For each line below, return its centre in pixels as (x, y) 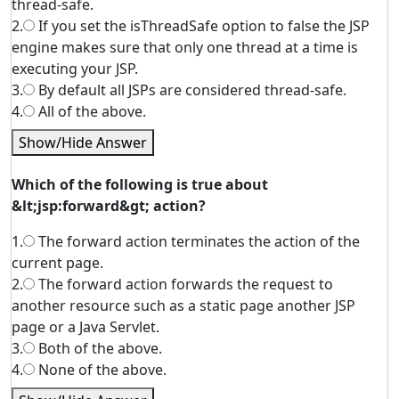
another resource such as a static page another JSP (183, 305)
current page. (57, 263)
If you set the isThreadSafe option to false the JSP (202, 26)
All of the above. (90, 111)
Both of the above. (98, 348)
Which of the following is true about (140, 184)
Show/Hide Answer (83, 142)
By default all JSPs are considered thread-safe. (191, 90)
